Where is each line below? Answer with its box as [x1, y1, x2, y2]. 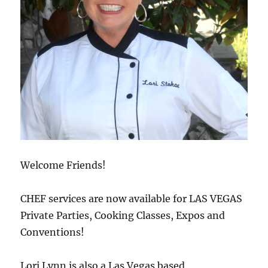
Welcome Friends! [20, 159, 106, 172]
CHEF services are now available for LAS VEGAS [20, 193, 243, 205]
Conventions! [20, 226, 85, 239]
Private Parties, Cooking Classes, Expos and [20, 209, 226, 222]
